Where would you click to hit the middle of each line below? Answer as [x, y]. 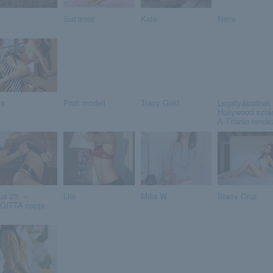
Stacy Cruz [237, 196]
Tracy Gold [160, 103]
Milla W [154, 196]
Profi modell [84, 103]
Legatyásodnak [244, 103]
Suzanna [79, 19]
